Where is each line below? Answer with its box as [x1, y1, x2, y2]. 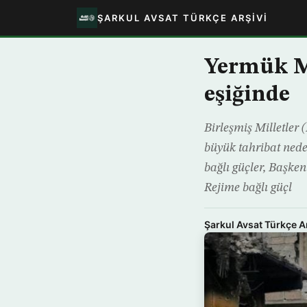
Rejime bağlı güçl [204, 182, 292, 194]
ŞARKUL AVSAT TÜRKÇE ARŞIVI [97, 12, 268, 23]
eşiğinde [204, 84, 290, 106]
